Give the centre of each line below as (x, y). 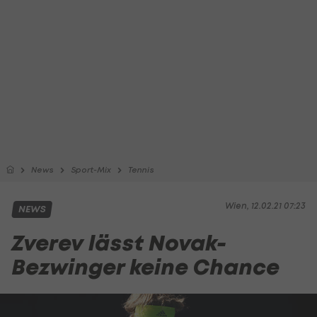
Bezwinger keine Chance (145, 267)
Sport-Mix (91, 170)
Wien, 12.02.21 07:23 (265, 206)
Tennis (141, 170)
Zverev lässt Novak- (119, 243)
